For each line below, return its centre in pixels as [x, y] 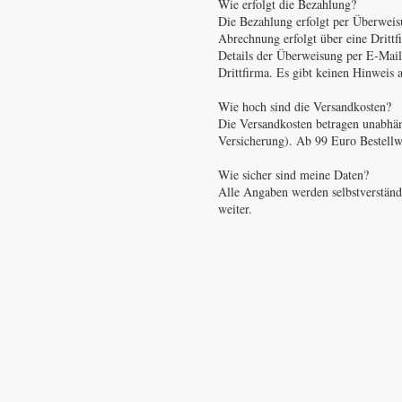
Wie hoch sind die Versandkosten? [305, 107]
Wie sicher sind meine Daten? [293, 175]
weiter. [235, 209]
